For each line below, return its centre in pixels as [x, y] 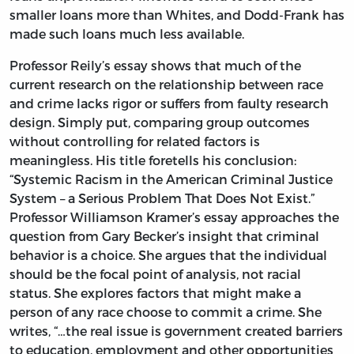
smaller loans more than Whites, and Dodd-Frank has [177, 14]
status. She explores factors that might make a [155, 292]
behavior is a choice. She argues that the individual [168, 254]
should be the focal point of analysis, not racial [155, 273]
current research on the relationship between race [166, 84]
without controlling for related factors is [135, 141]
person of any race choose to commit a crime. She [166, 311]
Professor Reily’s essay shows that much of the [155, 65]
